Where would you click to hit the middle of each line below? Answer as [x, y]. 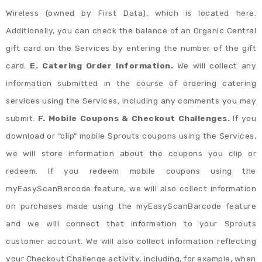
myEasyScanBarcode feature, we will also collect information [131, 189]
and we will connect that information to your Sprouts [131, 224]
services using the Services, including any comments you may [131, 101]
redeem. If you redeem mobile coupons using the [131, 171]
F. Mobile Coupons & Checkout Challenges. [135, 118]
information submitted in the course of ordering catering [131, 83]
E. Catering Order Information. [104, 66]
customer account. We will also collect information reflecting [131, 241]
